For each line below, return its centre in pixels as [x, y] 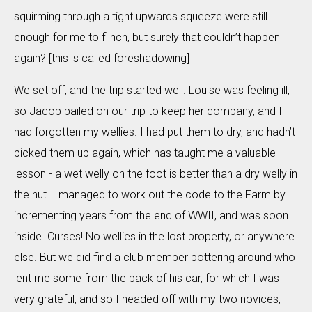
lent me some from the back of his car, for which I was [147, 278]
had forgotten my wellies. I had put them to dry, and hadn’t [155, 132]
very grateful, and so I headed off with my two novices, [147, 299]
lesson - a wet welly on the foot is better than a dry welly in [156, 173]
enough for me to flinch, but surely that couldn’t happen [147, 37]
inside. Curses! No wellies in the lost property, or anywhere [154, 236]
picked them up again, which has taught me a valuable [145, 153]
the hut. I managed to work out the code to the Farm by [150, 194]
